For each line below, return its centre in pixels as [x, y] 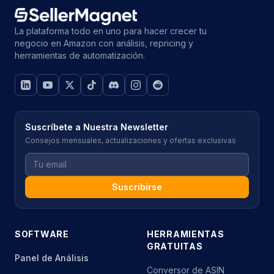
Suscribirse [137, 187]
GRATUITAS [175, 246]
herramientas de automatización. [80, 56]
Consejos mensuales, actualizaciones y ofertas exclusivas [131, 141]
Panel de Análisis [52, 258]
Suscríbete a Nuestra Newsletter [97, 127]
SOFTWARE [42, 234]
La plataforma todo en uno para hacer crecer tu [111, 31]
